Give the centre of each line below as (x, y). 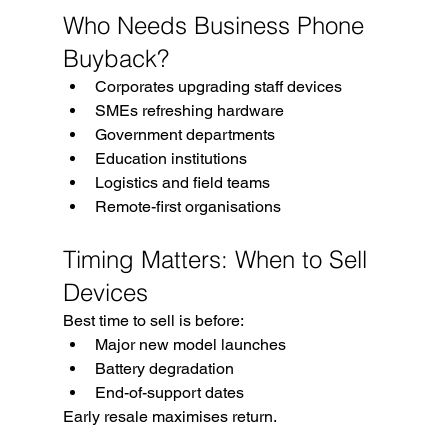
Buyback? (115, 58)
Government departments (184, 134)
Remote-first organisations (187, 206)
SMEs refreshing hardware (189, 110)
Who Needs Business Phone (216, 25)
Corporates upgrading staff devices (218, 86)
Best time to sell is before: (153, 320)
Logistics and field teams (182, 182)
